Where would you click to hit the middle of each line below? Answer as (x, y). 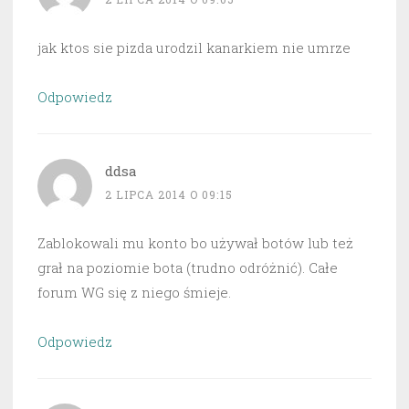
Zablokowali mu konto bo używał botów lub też (195, 243)
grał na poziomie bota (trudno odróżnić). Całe (188, 268)
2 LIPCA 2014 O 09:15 (169, 195)
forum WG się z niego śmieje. (134, 293)
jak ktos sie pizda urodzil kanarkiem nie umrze (194, 48)
